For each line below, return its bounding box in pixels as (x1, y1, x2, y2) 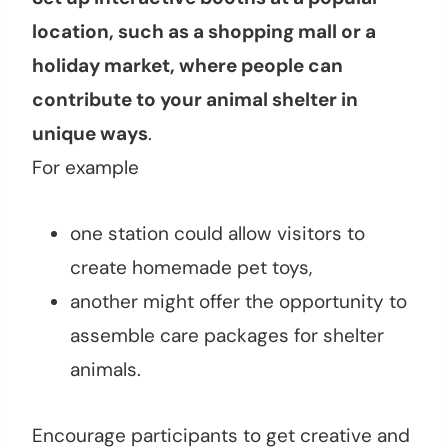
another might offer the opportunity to (70, 289, 407, 315)
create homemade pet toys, (70, 255, 312, 281)
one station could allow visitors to (70, 221, 365, 247)
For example (32, 155, 139, 181)
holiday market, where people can (32, 53, 343, 79)
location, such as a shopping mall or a (32, 19, 376, 45)
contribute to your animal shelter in (32, 87, 358, 113)
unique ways (32, 121, 148, 147)
